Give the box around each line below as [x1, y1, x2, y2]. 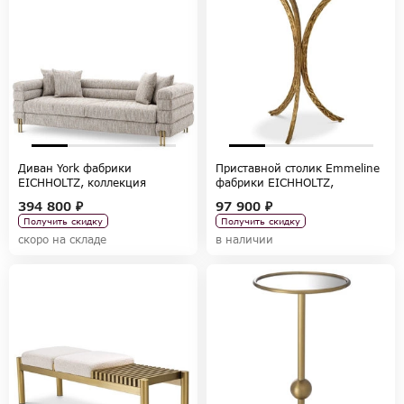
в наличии [216, 232, 273, 246]
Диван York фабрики [18, 161, 132, 175]
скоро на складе [18, 232, 106, 246]
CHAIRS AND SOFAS [18, 189, 125, 204]
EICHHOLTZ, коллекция [18, 175, 146, 189]
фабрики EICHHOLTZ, [216, 175, 334, 189]
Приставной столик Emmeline [216, 161, 380, 175]
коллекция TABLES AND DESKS [216, 189, 386, 204]
